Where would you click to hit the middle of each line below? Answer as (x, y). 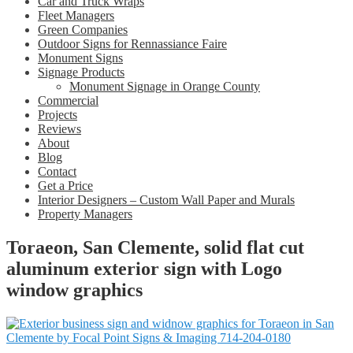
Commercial (68, 100)
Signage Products (81, 72)
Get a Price (65, 186)
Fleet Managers (76, 15)
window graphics (74, 290)
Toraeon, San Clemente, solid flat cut (155, 247)
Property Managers (85, 214)
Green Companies (83, 30)
